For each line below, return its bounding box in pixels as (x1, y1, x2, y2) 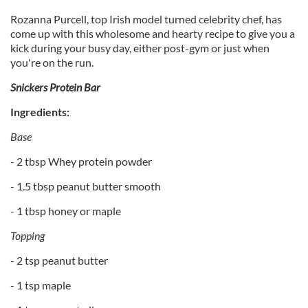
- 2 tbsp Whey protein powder (10, 155, 152, 168)
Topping (10, 229, 45, 242)
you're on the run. (10, 56, 93, 69)
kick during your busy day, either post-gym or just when (10, 41, 269, 54)
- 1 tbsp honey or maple (10, 204, 121, 217)
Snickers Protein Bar (10, 80, 100, 93)
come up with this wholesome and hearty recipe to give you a (10, 27, 295, 40)
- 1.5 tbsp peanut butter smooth (10, 179, 161, 192)
